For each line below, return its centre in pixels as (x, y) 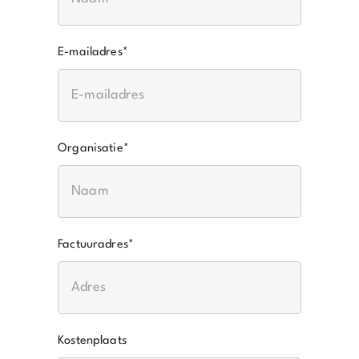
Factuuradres (93, 245)
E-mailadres (90, 53)
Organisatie (91, 149)
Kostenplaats (92, 341)
